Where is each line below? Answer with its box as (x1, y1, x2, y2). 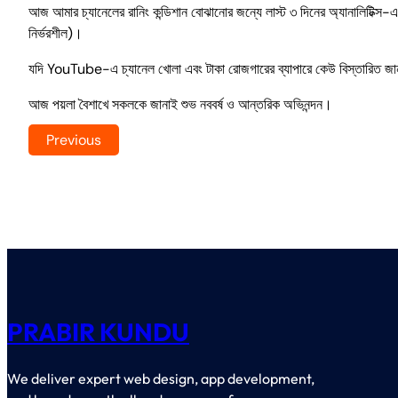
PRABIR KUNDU (7, 315, 189, 347)
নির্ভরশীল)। (28, 23, 83, 43)
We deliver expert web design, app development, (7, 369, 314, 387)
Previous (46, 130, 101, 149)
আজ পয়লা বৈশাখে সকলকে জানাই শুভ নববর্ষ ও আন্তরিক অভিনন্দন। (28, 94, 332, 114)
